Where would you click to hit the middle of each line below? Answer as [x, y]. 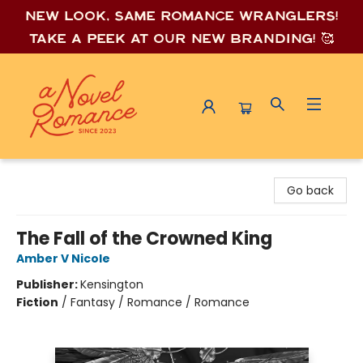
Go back [310, 190]
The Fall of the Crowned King [144, 239]
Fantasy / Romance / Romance [160, 302]
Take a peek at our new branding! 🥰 [181, 38]
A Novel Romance [62, 173]
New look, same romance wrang [160, 16]
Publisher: [48, 284]
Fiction [37, 302]
